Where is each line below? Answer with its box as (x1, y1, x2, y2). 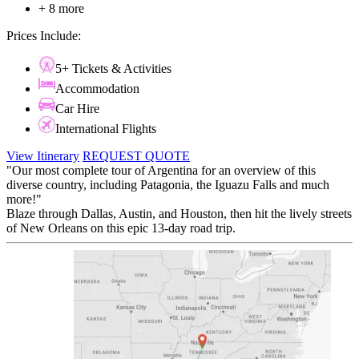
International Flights (55, 122, 156, 136)
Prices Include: (6, 29, 81, 43)
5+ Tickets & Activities (55, 62, 171, 76)
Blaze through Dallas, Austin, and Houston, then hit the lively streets (6, 207, 352, 221)
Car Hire (55, 102, 99, 116)
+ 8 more (38, 2, 84, 16)
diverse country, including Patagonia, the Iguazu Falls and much (6, 178, 329, 192)
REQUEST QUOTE (83, 149, 190, 163)
